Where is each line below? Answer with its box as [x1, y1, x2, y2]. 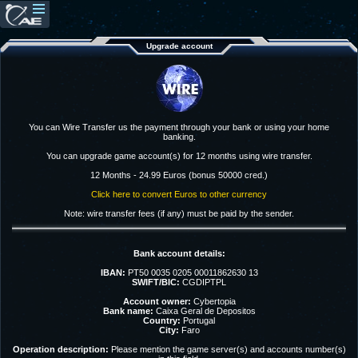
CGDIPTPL [180, 277, 226, 287]
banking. [162, 132, 196, 141]
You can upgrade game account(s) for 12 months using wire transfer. [46, 151, 312, 161]
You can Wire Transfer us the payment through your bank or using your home [29, 122, 329, 132]
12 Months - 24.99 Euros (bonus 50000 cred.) [90, 170, 268, 180]
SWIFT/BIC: [132, 277, 180, 287]
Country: [143, 316, 181, 325]
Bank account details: [133, 249, 225, 258]
